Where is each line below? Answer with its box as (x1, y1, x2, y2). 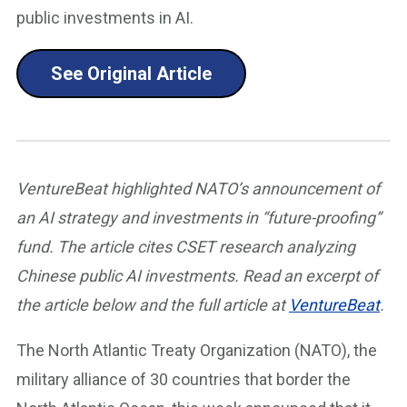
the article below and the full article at (16, 295, 289, 314)
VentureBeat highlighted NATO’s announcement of (16, 179, 380, 198)
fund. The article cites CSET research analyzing (16, 237, 355, 256)
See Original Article (51, 63, 212, 84)
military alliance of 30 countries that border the (16, 370, 351, 389)
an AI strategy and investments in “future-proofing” (16, 208, 381, 227)
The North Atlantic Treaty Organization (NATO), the (16, 341, 377, 360)
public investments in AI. (16, 8, 194, 27)
